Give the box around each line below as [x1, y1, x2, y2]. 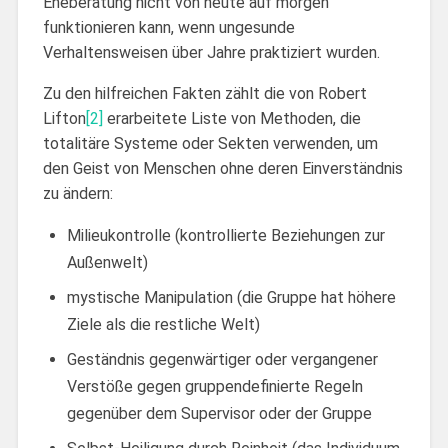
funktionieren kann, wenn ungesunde [42, 17, 295, 37]
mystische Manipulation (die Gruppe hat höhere [66, 287, 396, 307]
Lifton [42, 108, 86, 128]
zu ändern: [42, 183, 113, 203]
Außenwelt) [66, 252, 148, 272]
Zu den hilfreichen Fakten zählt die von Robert [42, 83, 367, 103]
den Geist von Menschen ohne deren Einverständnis [42, 158, 403, 178]
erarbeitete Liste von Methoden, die [102, 108, 361, 128]
